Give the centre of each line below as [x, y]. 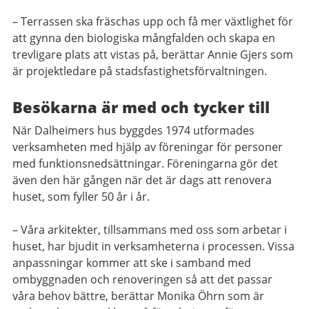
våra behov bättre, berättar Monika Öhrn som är [138, 296]
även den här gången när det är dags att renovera [142, 180]
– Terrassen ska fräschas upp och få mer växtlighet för [153, 21]
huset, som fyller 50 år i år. [82, 196]
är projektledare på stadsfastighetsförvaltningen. [140, 71]
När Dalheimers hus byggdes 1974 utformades [133, 130]
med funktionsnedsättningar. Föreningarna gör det [145, 163]
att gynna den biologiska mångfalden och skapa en [144, 38]
